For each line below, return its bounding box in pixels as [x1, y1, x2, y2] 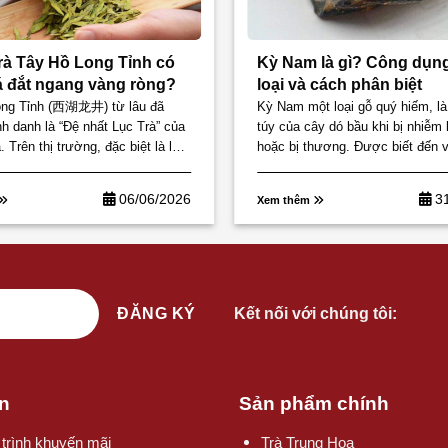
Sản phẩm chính [239, 393, 389, 415]
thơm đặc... [256, 159, 325, 175]
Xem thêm [256, 194, 313, 207]
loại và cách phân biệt [256, 75, 422, 93]
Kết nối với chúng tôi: [233, 305, 401, 323]
